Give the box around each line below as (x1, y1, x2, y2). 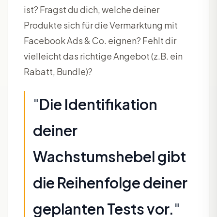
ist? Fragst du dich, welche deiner (24, 3, 159, 15)
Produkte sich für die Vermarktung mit (24, 19, 178, 31)
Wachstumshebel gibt (33, 147, 186, 166)
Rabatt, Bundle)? (24, 65, 93, 77)
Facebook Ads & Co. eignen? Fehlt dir (24, 34, 176, 46)
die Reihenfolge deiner (33, 173, 187, 192)
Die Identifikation (39, 94, 157, 113)
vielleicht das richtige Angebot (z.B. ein (24, 50, 183, 62)
